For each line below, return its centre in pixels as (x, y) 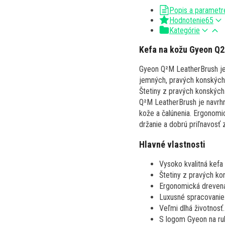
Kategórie (185, 30)
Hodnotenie (187, 20)
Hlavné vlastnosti (172, 144)
